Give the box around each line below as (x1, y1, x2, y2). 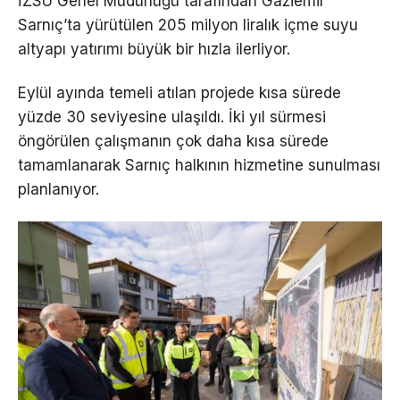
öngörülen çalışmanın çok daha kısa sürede (18, 132, 329, 151)
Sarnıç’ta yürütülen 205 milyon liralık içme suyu (18, 15, 358, 34)
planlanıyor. (18, 180, 99, 199)
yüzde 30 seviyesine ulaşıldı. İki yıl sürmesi (18, 108, 326, 127)
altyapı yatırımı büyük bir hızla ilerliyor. (18, 39, 290, 58)
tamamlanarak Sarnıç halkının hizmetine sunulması (18, 156, 380, 175)
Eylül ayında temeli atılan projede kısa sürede (18, 84, 341, 103)
